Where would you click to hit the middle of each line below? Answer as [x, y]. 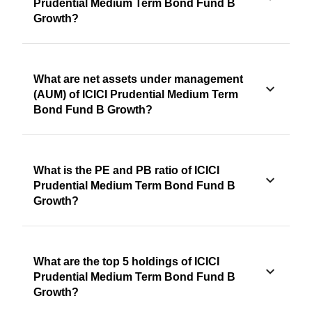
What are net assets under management [138, 79]
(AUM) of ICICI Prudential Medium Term [136, 95]
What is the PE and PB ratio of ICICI [126, 171]
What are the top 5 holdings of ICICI [126, 262]
